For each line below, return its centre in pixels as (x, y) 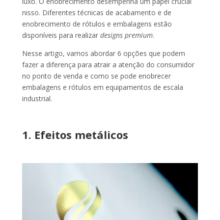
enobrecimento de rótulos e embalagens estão (97, 24)
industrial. (37, 99)
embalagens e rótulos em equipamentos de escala (102, 87)
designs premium (126, 35)
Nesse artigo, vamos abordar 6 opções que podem (103, 54)
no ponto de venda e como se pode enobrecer (96, 76)
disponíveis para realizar (61, 35)
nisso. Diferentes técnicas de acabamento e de (96, 13)
